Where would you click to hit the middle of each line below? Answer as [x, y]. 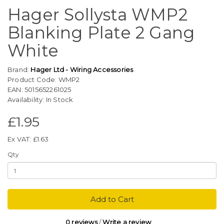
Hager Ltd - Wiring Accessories [82, 70]
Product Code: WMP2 [44, 80]
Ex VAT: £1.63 [28, 139]
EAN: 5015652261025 [39, 90]
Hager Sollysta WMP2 [97, 15]
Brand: [19, 70]
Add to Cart [112, 199]
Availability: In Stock [40, 100]
